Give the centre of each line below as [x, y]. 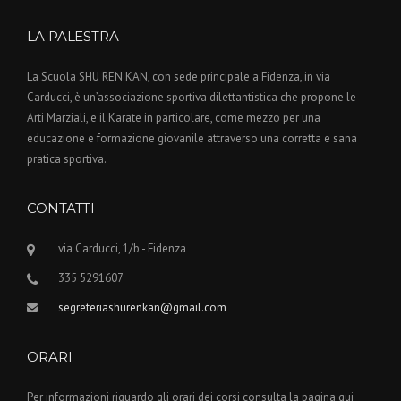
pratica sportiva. [67, 158]
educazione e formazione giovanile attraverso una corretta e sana [192, 138]
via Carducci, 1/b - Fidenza [122, 248]
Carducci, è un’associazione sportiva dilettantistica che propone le [192, 97]
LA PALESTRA [73, 36]
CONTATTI [61, 208]
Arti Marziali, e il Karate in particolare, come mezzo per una [174, 117]
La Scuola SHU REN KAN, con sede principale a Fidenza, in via [179, 76]
